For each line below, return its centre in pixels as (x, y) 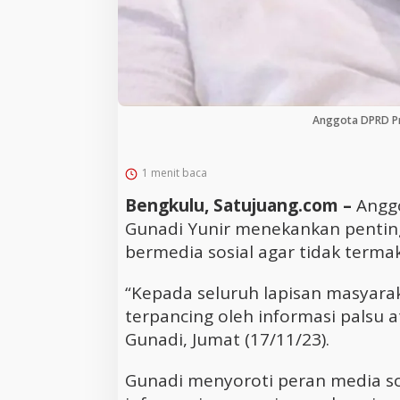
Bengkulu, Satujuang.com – (241, 205)
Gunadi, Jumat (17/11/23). (227, 339)
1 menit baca (175, 172)
